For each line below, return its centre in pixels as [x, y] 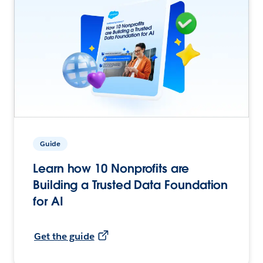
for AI [48, 201]
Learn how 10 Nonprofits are [111, 168]
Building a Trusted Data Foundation [131, 185]
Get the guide [64, 236]
